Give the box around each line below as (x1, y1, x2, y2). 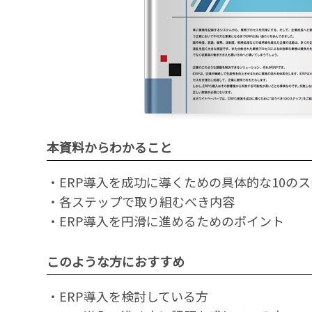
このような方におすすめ (47, 252, 185, 270)
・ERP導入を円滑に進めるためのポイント (47, 212, 284, 230)
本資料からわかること (47, 138, 172, 156)
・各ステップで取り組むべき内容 (47, 192, 235, 210)
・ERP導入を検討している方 (47, 287, 208, 305)
